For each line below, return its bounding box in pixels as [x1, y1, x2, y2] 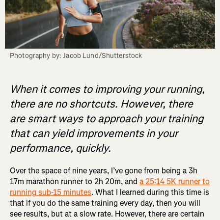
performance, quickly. [10, 141, 111, 156]
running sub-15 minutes [10, 187, 91, 198]
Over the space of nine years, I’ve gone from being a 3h [10, 165, 197, 176]
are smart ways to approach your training [10, 111, 203, 126]
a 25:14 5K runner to [139, 176, 210, 187]
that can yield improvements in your [10, 126, 178, 141]
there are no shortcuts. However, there [10, 97, 193, 111]
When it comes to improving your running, [10, 82, 205, 97]
